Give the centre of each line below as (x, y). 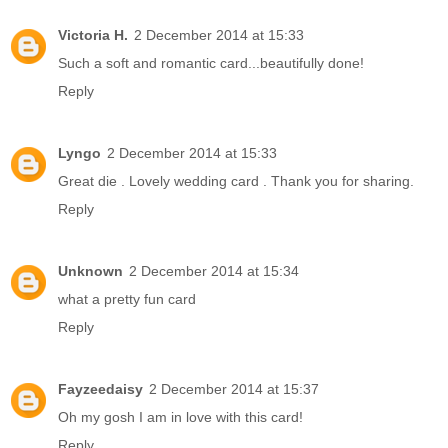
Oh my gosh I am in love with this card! (180, 417)
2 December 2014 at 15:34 (214, 271)
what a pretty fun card (127, 299)
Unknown (90, 271)
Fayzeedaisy (100, 389)
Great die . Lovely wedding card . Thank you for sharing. (236, 181)
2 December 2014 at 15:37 (234, 389)
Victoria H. (93, 35)
